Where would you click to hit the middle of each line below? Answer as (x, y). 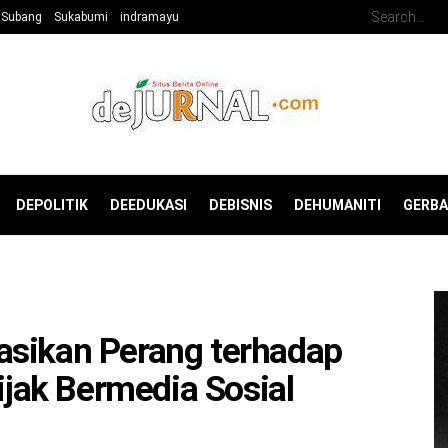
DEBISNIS (240, 205)
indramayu (149, 17)
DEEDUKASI (148, 205)
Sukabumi (81, 17)
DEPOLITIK (52, 205)
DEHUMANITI (337, 205)
